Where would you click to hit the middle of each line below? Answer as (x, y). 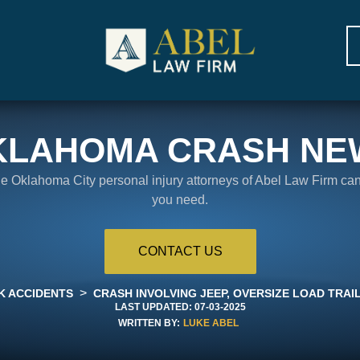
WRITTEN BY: (149, 323)
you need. (180, 199)
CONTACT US (180, 251)
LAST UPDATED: (153, 307)
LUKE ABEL (211, 323)
